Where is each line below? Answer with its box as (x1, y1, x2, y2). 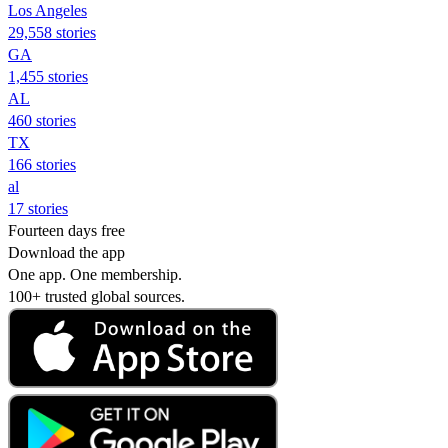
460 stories (8, 111, 76, 129)
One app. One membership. (8, 265, 182, 283)
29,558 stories (8, 23, 96, 41)
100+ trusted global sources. (8, 287, 185, 305)
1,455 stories (8, 67, 88, 85)
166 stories (8, 155, 76, 173)
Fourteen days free (8, 221, 125, 239)
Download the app (8, 243, 125, 261)
